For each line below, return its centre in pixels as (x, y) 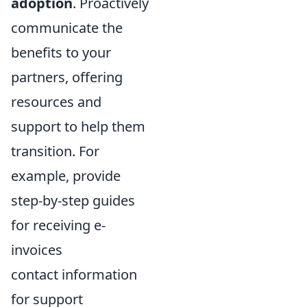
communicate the (67, 27)
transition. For (55, 151)
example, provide (66, 175)
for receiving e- (58, 225)
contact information (74, 274)
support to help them (78, 126)
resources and (56, 101)
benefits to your (61, 52)
